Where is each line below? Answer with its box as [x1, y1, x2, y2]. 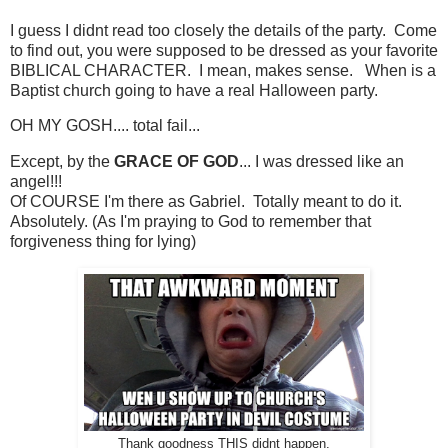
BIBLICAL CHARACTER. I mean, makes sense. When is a [10, 61, 436, 79]
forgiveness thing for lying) [10, 233, 196, 251]
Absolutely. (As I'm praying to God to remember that [10, 213, 371, 231]
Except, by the [10, 153, 114, 171]
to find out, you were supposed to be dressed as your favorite [10, 41, 438, 59]
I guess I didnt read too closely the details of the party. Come [10, 21, 437, 39]
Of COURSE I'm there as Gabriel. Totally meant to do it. [10, 193, 402, 211]
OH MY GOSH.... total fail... [10, 117, 204, 135]
